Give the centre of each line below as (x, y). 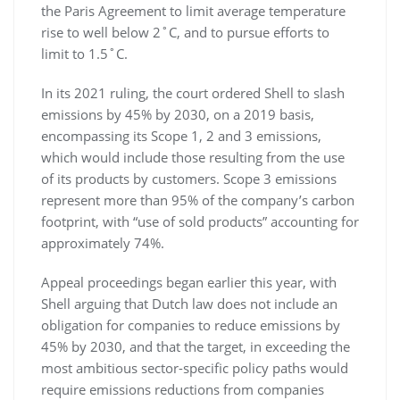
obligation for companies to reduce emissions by (191, 325)
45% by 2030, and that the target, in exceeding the (196, 346)
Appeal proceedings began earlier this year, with (189, 282)
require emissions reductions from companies (183, 389)
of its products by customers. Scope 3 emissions (189, 178)
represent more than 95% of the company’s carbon (198, 200)
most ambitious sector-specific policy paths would (195, 367)
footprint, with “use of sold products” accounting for (200, 221)
